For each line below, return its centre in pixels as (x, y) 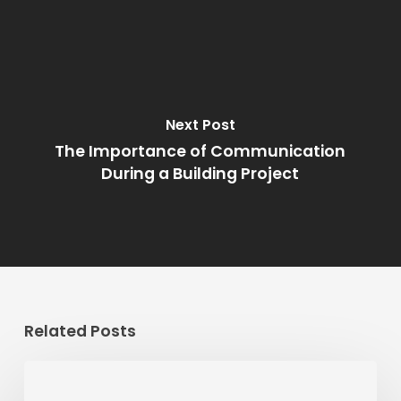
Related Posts (80, 332)
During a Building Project (200, 174)
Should (49, 372)
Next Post (200, 125)
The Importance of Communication (200, 152)
